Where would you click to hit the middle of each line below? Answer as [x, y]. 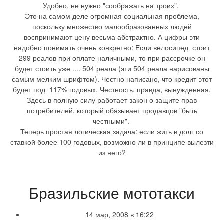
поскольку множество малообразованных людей [112, 26]
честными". [112, 121]
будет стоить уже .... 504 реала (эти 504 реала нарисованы [112, 68]
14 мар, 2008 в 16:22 [119, 214]
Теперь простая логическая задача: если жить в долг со [112, 131]
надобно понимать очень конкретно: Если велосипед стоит [112, 47]
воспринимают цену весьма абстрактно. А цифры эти [112, 37]
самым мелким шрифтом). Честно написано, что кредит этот [112, 79]
